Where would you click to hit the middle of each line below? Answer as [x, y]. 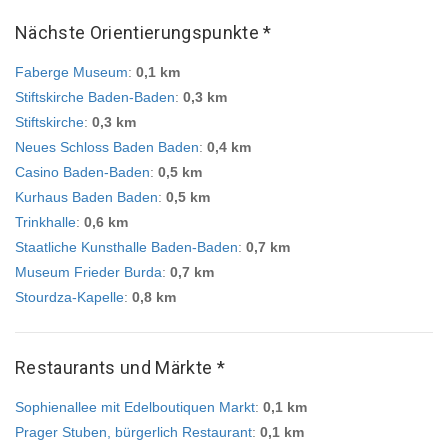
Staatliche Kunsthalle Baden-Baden [126, 247]
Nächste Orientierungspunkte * [143, 32]
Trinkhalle [45, 222]
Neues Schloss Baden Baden [107, 147]
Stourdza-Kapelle [69, 297]
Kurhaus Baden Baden [86, 197]
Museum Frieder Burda [88, 272]
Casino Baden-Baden [82, 172]
